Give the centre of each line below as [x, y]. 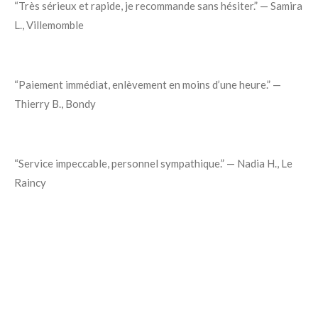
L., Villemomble [49, 25]
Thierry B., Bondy [55, 104]
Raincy [30, 183]
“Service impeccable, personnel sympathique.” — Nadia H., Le [153, 164]
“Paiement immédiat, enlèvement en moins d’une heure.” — [148, 85]
